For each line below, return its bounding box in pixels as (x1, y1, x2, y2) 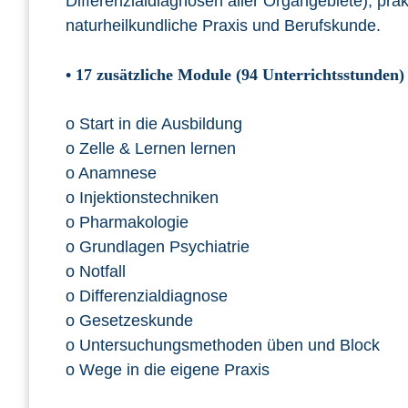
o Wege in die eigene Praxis (66, 361, 270, 380)
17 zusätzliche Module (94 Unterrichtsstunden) (76, 66, 404, 85)
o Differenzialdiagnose (66, 287, 228, 306)
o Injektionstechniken (66, 189, 219, 208)
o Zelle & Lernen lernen (66, 139, 236, 158)
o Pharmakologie (66, 213, 189, 232)
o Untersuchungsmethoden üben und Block (66, 336, 380, 355)
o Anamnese (66, 164, 157, 183)
